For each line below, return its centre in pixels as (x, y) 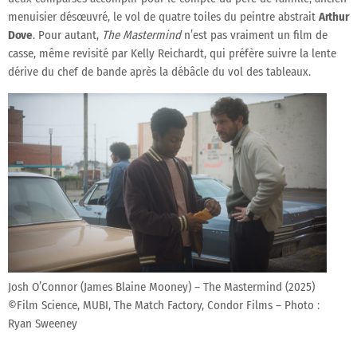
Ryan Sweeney (43, 323)
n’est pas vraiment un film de (254, 35)
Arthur (334, 16)
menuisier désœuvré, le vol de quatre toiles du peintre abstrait (163, 16)
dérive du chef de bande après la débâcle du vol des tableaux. (159, 71)
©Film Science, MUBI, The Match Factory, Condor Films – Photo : (164, 305)
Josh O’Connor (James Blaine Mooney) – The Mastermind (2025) (161, 286)
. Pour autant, (67, 35)
